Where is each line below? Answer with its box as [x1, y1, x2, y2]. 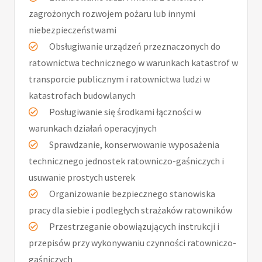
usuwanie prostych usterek [29, 171, 135, 184]
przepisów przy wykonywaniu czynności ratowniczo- [29, 237, 236, 249]
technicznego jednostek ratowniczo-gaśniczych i [29, 155, 224, 167]
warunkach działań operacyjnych [29, 122, 157, 135]
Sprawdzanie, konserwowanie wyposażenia [47, 139, 219, 151]
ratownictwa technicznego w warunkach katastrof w [29, 57, 238, 69]
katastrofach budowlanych [29, 89, 136, 102]
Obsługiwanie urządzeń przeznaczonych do [47, 40, 220, 53]
